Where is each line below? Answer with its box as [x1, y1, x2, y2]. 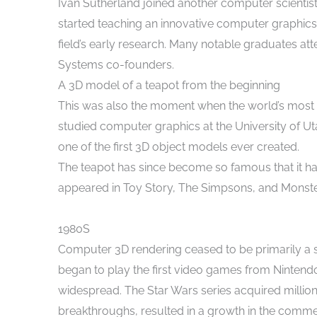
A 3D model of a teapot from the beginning [58, 79, 280, 93]
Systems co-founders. [58, 58, 174, 72]
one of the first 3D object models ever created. [58, 140, 299, 154]
